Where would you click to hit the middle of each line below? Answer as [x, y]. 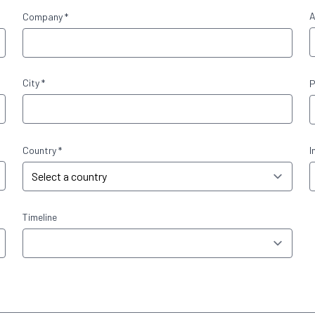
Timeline [40, 217]
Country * [42, 150]
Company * [45, 17]
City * [34, 83]
